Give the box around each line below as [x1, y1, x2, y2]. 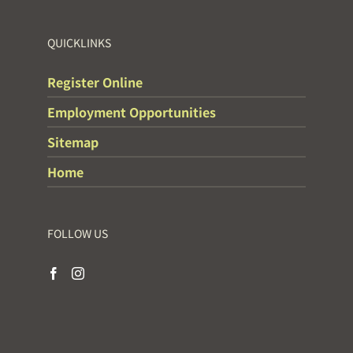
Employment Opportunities [47, 102, 216, 122]
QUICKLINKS [47, 35, 111, 51]
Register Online [47, 72, 143, 92]
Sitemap [47, 132, 98, 152]
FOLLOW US [47, 225, 108, 242]
